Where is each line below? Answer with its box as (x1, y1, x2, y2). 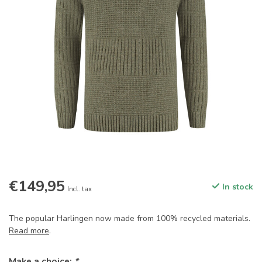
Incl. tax (67, 185, 92, 194)
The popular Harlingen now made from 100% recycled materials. (9, 213, 250, 225)
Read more (9, 225, 49, 237)
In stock (220, 181, 253, 193)
